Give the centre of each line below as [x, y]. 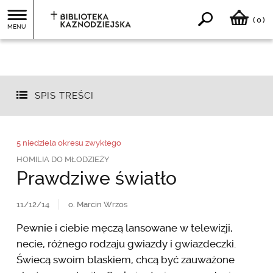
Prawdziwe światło [96, 178]
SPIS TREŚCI [64, 96]
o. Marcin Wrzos [97, 204]
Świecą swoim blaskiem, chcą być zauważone [125, 259]
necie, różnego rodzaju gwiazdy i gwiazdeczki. [126, 243]
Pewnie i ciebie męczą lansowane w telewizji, [124, 228]
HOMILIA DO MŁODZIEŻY [62, 159]
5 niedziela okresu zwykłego [69, 143]
